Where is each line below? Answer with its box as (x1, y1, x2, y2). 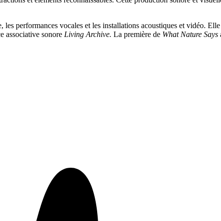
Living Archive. (64, 30, 111, 39)
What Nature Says (162, 30, 218, 39)
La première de (111, 30, 162, 39)
